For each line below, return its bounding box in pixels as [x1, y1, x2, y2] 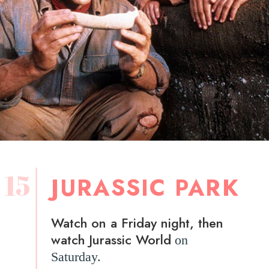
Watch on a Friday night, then [50, 214, 223, 233]
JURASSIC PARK [50, 171, 240, 204]
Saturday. [50, 250, 101, 265]
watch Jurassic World [50, 231, 171, 250]
